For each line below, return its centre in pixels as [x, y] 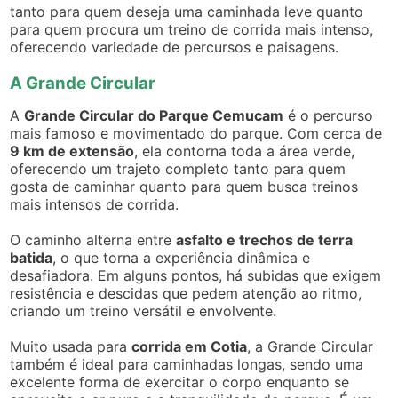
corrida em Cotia [190, 346]
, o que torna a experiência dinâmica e [182, 257]
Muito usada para [71, 346]
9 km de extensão [72, 151]
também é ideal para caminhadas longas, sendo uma [187, 364]
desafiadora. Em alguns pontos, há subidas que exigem [196, 275]
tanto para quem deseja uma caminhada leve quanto [187, 11]
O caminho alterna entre [93, 239]
